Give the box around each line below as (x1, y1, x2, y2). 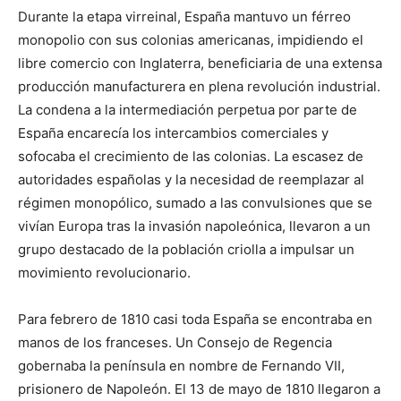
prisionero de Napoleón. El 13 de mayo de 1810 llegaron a (18, 380, 380, 397)
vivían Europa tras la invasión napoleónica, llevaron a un (18, 217, 371, 235)
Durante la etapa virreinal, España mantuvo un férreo (18, 7, 351, 25)
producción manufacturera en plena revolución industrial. (18, 77, 380, 95)
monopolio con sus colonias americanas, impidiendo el (18, 30, 363, 48)
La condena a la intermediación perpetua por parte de (18, 100, 357, 118)
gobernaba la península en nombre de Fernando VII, (18, 356, 345, 374)
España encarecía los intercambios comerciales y (18, 124, 328, 141)
